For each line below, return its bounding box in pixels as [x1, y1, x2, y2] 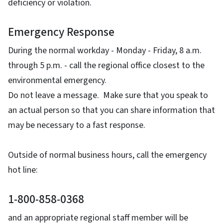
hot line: [8, 164, 38, 177]
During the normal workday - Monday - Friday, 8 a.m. [8, 44, 202, 57]
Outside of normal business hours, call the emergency [8, 149, 207, 162]
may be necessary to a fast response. [8, 119, 145, 132]
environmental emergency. [8, 74, 107, 87]
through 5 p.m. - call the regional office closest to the [8, 59, 205, 72]
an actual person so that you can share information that [8, 104, 215, 117]
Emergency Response [8, 24, 114, 41]
